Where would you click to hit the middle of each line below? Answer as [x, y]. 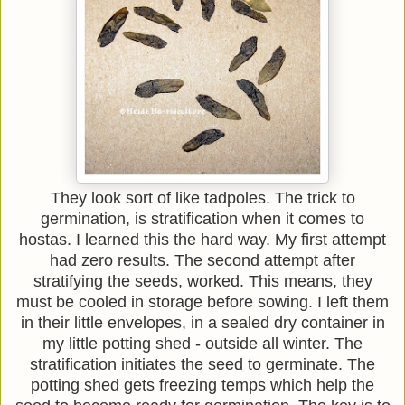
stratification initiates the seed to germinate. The [202, 364]
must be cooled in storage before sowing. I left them [202, 301]
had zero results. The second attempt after [202, 260]
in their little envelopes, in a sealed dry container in [202, 322]
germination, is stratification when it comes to [202, 218]
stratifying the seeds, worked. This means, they [202, 281]
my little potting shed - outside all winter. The [202, 343]
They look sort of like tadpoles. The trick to [202, 198]
